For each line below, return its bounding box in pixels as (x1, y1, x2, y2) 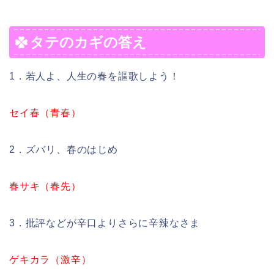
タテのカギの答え (30, 34, 147, 51)
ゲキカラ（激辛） (9, 254, 92, 265)
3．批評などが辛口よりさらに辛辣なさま (9, 218, 201, 229)
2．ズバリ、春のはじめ (9, 144, 118, 155)
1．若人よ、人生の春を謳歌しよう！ (9, 71, 180, 82)
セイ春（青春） (9, 108, 81, 119)
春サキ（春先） (9, 181, 81, 192)
